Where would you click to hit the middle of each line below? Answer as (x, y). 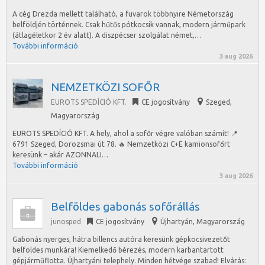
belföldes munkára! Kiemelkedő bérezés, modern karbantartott (118, 250)
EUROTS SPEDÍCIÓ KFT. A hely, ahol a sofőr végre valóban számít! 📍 (125, 133)
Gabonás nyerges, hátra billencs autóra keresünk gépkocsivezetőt (121, 239)
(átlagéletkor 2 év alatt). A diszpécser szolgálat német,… (107, 35)
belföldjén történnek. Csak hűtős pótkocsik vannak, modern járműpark (129, 25)
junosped (66, 222)
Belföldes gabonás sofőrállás (125, 206)
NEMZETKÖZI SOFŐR (105, 87)
